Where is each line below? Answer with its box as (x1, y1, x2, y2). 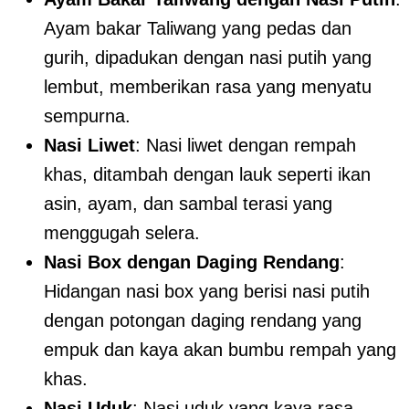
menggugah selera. (44, 223, 200, 244)
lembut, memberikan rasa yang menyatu (44, 77, 372, 98)
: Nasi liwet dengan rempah (135, 135, 356, 156)
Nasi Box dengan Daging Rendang (44, 252, 340, 273)
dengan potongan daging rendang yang (44, 310, 362, 331)
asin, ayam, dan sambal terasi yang (44, 194, 332, 215)
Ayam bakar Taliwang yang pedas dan (44, 18, 351, 39)
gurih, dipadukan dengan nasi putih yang (44, 47, 372, 68)
